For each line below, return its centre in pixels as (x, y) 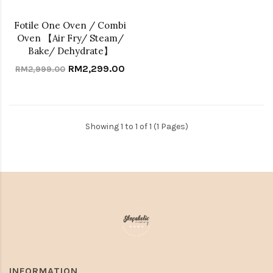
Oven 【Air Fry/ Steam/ (70, 38)
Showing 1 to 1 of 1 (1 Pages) (136, 126)
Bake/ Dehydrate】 (70, 51)
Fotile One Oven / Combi (70, 25)
